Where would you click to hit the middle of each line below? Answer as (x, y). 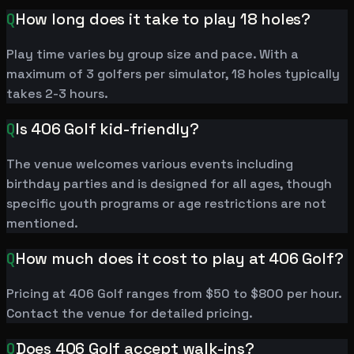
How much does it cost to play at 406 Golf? (179, 259)
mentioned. (42, 224)
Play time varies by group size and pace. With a (153, 55)
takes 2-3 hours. (57, 94)
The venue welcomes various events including (150, 164)
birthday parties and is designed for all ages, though (169, 184)
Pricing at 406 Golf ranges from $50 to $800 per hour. (174, 294)
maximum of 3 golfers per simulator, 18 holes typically (173, 74)
